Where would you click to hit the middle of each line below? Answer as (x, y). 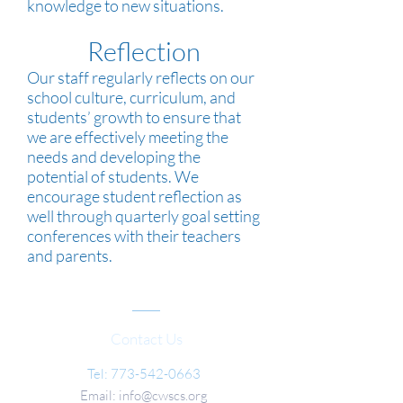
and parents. (70, 255)
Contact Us (146, 339)
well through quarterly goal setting (143, 216)
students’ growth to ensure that (134, 117)
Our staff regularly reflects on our (141, 77)
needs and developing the (114, 157)
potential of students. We (113, 176)
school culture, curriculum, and (131, 97)
